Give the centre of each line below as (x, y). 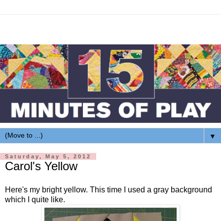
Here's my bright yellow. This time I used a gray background (109, 189)
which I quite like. (35, 199)
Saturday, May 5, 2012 (48, 157)
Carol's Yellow (41, 166)
